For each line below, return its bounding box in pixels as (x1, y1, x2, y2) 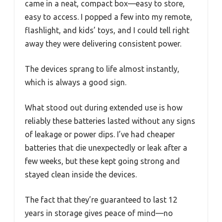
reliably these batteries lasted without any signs (25, 116, 195, 126)
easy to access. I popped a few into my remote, (25, 12, 192, 22)
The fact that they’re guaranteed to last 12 (25, 195, 177, 205)
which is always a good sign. (25, 78, 126, 87)
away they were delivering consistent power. (25, 39, 181, 49)
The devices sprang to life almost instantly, (25, 64, 179, 74)
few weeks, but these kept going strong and (25, 157, 180, 166)
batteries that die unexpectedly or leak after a (25, 143, 187, 153)
